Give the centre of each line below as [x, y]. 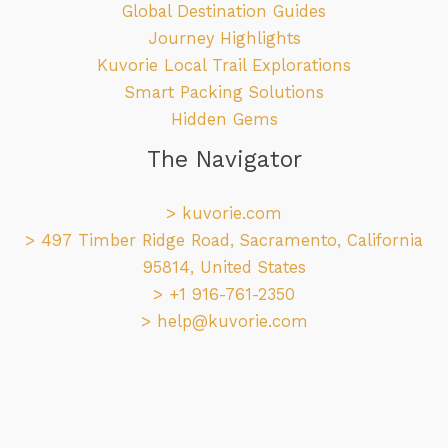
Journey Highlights [224, 38]
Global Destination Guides [224, 11]
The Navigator [224, 159]
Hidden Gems [224, 119]
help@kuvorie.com [232, 321]
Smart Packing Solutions [224, 92]
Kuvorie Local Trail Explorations [224, 65]
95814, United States [224, 267]
